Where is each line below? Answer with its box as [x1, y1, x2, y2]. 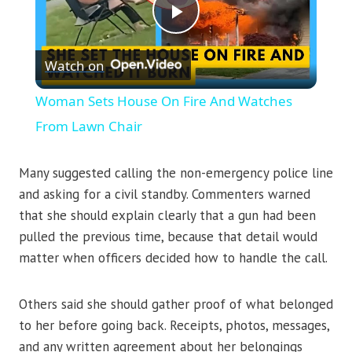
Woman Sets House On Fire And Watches [35, 92, 292, 111]
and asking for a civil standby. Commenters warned [19, 185, 310, 203]
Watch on [44, 56, 104, 75]
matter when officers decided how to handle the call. [19, 249, 328, 267]
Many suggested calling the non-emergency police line [19, 164, 333, 182]
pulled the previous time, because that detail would [19, 228, 317, 246]
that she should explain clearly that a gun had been [19, 207, 316, 225]
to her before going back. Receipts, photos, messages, [19, 317, 329, 335]
